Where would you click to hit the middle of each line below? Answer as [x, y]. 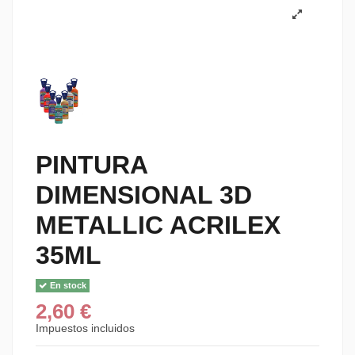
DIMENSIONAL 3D [144, 195]
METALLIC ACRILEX [158, 225]
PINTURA [92, 165]
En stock [67, 285]
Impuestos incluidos [85, 328]
